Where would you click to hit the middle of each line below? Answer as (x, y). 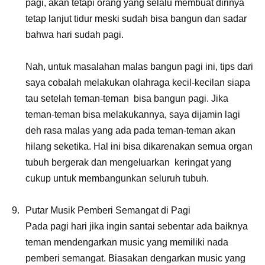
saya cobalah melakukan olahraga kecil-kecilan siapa (138, 82)
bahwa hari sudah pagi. (75, 34)
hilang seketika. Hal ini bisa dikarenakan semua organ (139, 146)
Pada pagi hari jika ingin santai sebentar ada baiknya (137, 226)
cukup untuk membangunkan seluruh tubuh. (117, 178)
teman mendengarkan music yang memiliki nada (127, 242)
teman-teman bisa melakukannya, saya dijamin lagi (133, 114)
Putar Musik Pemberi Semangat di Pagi (108, 210)
